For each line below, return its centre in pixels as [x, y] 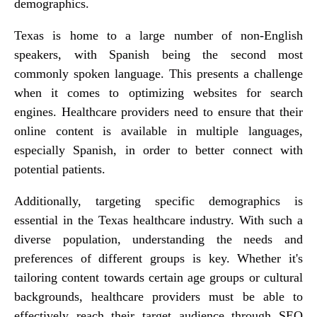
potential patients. [60, 169]
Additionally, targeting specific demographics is [158, 201]
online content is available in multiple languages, [158, 131]
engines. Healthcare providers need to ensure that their [158, 111]
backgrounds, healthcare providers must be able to [158, 296]
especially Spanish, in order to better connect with [158, 150]
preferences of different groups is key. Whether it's [158, 258]
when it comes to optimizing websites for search [158, 92]
